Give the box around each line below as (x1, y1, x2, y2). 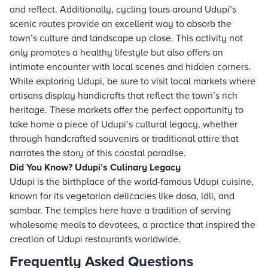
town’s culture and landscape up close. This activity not (10, 32, 243, 44)
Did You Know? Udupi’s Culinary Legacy (10, 162, 181, 173)
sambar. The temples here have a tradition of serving (10, 205, 231, 217)
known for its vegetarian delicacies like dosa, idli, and (10, 190, 234, 202)
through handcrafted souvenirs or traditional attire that (10, 133, 239, 145)
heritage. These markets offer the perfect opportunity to (10, 104, 243, 116)
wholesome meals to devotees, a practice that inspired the (10, 219, 255, 231)
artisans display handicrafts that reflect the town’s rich (10, 90, 237, 102)
